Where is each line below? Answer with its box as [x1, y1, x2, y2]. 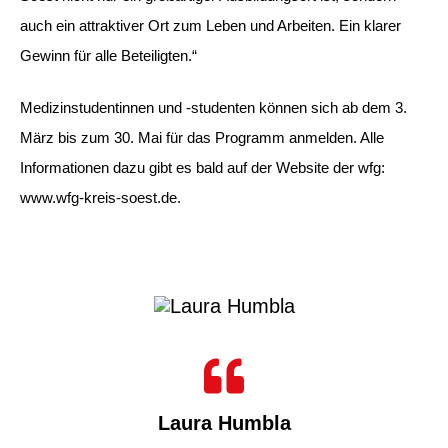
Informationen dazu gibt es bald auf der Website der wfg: [20, 159, 385, 176]
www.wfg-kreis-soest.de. [20, 189, 181, 206]
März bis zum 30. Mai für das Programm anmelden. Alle [20, 129, 384, 146]
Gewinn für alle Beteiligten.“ [20, 46, 197, 64]
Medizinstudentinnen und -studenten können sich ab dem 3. [20, 99, 407, 116]
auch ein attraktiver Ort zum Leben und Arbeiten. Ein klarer [20, 16, 401, 34]
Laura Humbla [157, 411, 291, 434]
